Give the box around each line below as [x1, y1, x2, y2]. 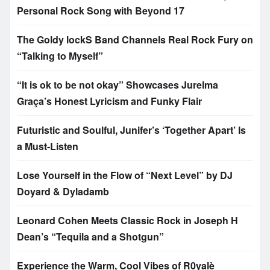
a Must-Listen [17, 139, 78, 154]
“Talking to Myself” [17, 49, 103, 63]
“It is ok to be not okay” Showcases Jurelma [17, 78, 218, 92]
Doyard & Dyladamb [17, 184, 109, 199]
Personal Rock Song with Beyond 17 [17, 4, 184, 18]
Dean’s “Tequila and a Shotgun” [17, 230, 164, 244]
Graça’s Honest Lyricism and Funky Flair [17, 94, 202, 108]
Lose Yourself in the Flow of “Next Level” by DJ [17, 168, 233, 183]
